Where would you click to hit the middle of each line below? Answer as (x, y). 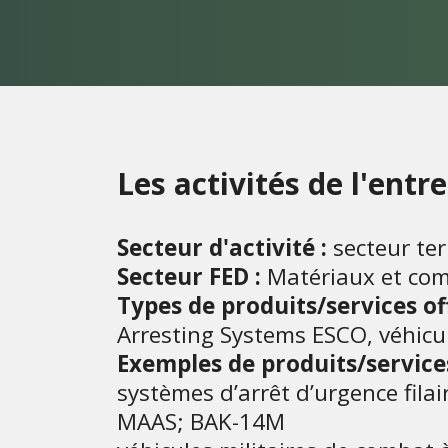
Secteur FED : (189, 276)
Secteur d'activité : (222, 247)
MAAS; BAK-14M (201, 421)
